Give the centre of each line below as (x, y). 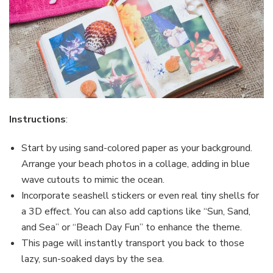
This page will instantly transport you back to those (133, 243)
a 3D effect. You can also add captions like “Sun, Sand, (136, 211)
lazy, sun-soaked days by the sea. (93, 259)
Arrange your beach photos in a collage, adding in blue (136, 164)
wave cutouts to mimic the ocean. (93, 179)
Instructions (37, 119)
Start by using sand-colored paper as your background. (137, 148)
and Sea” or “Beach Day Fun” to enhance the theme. (132, 227)
